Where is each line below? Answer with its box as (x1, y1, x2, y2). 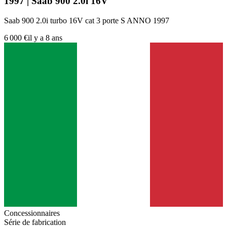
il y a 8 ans (28, 33, 62, 42)
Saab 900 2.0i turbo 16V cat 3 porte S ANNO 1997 (4, 16, 169, 25)
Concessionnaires (4, 209, 60, 217)
